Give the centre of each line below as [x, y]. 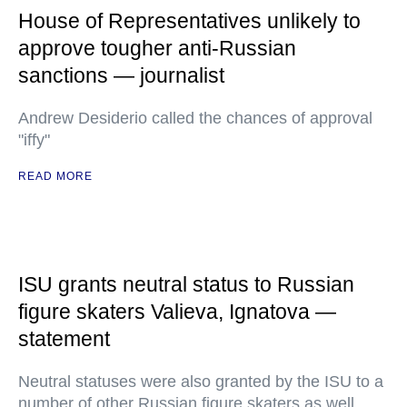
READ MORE [55, 176]
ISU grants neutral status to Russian [186, 284]
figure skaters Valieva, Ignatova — [177, 312]
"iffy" [34, 140]
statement [64, 339]
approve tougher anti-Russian [157, 48]
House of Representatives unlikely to [189, 21]
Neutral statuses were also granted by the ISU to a [201, 382]
